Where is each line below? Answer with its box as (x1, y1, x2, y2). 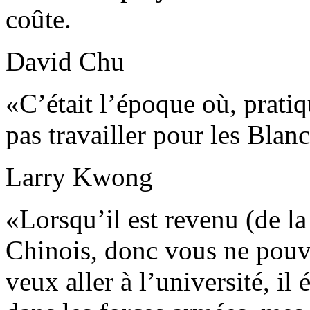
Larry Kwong (6, 162, 153, 192)
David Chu (6, 46, 125, 76)
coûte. (6, 4, 71, 34)
